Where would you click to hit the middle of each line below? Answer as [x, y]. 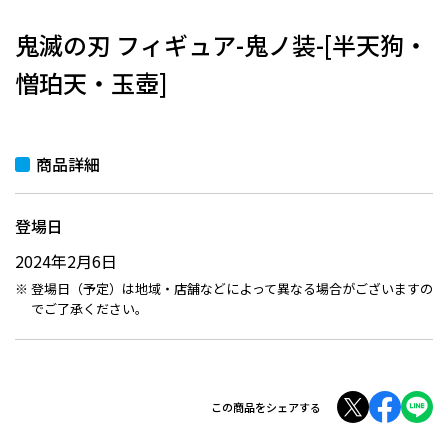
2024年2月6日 [66, 261]
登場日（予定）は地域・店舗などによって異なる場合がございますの [231, 288]
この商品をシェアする [266, 406]
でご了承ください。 [89, 308]
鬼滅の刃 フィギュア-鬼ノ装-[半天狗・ [221, 44]
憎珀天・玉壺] [91, 82]
